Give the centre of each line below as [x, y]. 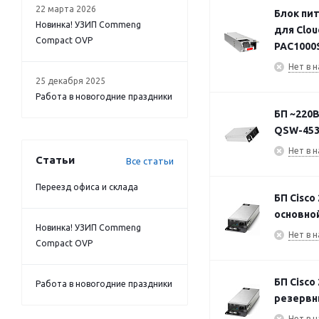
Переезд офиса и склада [87, 187]
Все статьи [150, 161]
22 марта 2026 [66, 9]
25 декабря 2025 [70, 80]
